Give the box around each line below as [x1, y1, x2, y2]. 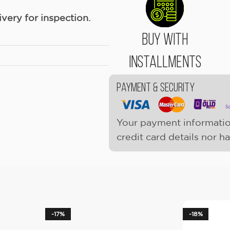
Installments [128, 54, 201, 71]
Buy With [142, 32, 188, 49]
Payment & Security [117, 82, 195, 94]
